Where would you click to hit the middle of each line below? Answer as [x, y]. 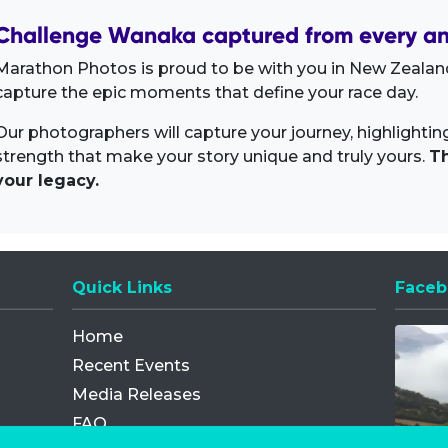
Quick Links [122, 287]
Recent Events [131, 365]
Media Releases [137, 394]
